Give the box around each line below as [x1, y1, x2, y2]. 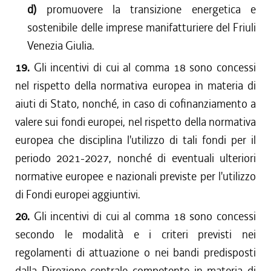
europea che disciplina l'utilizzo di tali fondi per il [15, 132, 256, 148]
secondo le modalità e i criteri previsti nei [15, 227, 256, 242]
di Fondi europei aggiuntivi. [15, 187, 140, 202]
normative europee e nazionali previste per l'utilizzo [15, 169, 256, 184]
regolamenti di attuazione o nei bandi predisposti [15, 245, 256, 260]
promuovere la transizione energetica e [46, 2, 256, 17]
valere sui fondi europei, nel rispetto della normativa [15, 114, 256, 129]
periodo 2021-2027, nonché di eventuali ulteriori [15, 151, 256, 166]
